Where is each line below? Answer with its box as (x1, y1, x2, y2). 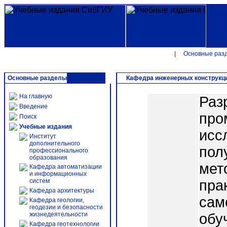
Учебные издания (19, 123, 72, 130)
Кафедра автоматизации (29, 163, 102, 170)
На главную (19, 93, 52, 100)
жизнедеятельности (29, 211, 88, 218)
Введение (19, 103, 48, 110)
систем (29, 177, 50, 184)
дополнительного (29, 140, 80, 147)
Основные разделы (8, 74, 67, 82)
